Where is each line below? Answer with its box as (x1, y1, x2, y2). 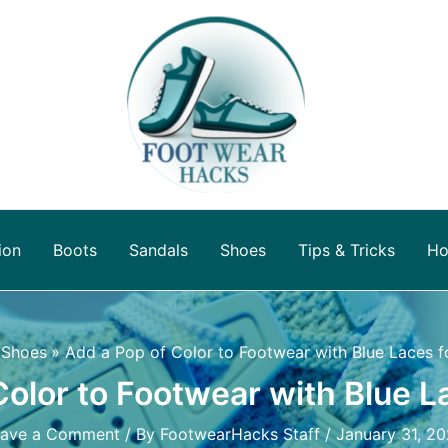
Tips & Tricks (297, 240, 395, 260)
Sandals (128, 240, 188, 260)
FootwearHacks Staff (160, 424, 325, 444)
